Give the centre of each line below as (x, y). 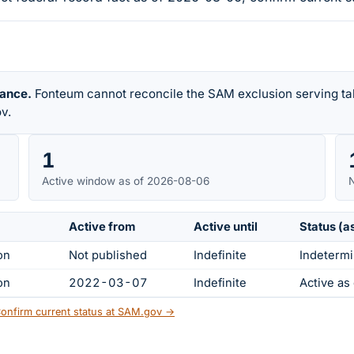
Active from (102, 227)
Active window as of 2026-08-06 (126, 181)
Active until (226, 227)
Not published (108, 256)
